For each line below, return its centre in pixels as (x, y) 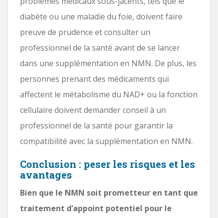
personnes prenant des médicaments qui (94, 79)
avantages (46, 174)
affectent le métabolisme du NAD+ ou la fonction (109, 94)
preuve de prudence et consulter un (85, 32)
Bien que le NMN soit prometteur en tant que (109, 192)
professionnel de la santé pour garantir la (96, 125)
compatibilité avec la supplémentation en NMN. (106, 141)
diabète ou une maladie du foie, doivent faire (101, 16)
